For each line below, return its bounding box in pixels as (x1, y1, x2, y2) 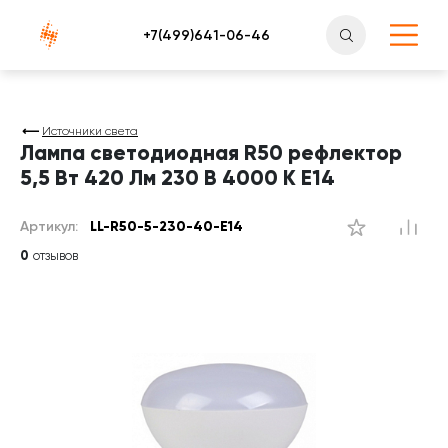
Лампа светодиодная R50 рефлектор (20, 140, 402, 166)
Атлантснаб (23, 20, 95, 35)
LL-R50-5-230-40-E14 (90, 218, 243, 235)
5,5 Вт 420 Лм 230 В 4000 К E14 (20, 165, 335, 191)
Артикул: (20, 218, 82, 235)
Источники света (42, 124, 138, 138)
